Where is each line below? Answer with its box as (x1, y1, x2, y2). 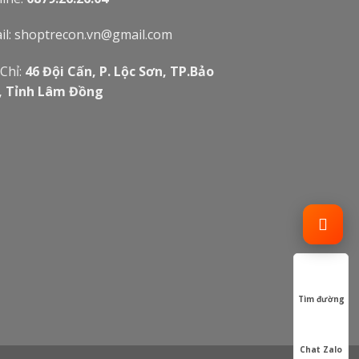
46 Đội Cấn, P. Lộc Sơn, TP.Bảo (25, 63, 214, 81)
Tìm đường (297, 292, 345, 305)
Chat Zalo (300, 344, 342, 356)
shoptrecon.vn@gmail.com (14, 26, 172, 44)
